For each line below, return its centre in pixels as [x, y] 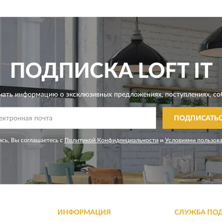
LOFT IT [172, 72]
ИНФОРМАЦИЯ [84, 213]
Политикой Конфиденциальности [111, 140]
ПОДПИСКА [71, 72]
